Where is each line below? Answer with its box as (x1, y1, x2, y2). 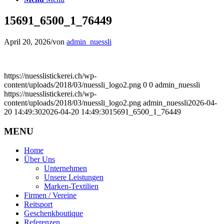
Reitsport (24, 200, 52, 209)
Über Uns (24, 155, 55, 164)
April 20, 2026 (4, 37, 50, 46)
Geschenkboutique (24, 209, 83, 218)
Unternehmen (44, 164, 87, 173)
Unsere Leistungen (44, 173, 103, 182)
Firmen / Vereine (24, 191, 76, 200)
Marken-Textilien (44, 182, 98, 191)
